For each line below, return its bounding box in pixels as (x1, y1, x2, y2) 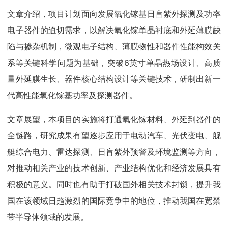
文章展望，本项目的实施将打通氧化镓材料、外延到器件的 (7, 114, 221, 125)
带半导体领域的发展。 (7, 212, 89, 222)
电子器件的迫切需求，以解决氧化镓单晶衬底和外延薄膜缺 (7, 25, 221, 36)
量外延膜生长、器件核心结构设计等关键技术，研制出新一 (7, 74, 221, 84)
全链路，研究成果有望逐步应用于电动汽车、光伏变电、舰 (7, 130, 221, 141)
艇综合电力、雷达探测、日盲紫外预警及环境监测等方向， (7, 147, 221, 157)
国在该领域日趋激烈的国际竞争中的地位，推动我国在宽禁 (7, 195, 221, 206)
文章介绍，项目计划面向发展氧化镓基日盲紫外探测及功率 (7, 9, 221, 19)
